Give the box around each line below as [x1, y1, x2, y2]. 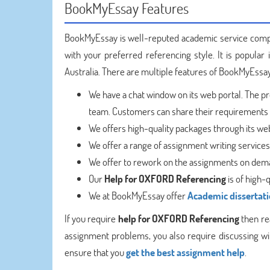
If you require [64, 212, 118, 225]
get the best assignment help [126, 245, 245, 259]
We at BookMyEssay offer [89, 189, 187, 202]
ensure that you [64, 245, 126, 259]
